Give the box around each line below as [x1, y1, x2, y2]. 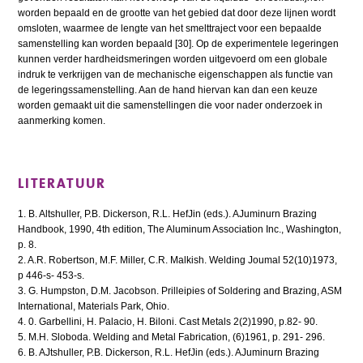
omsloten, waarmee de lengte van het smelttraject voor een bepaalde [18, 22, 322, 34]
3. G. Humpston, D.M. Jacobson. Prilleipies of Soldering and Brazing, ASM [18, 284, 343, 297]
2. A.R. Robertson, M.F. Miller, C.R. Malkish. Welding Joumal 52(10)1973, [18, 254, 338, 266]
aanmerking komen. [18, 114, 106, 126]
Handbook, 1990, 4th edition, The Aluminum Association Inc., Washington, [18, 223, 342, 235]
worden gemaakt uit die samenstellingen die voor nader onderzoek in [18, 99, 323, 111]
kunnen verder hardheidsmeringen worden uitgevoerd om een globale [18, 53, 328, 65]
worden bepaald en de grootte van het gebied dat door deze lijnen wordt [18, 6, 336, 19]
